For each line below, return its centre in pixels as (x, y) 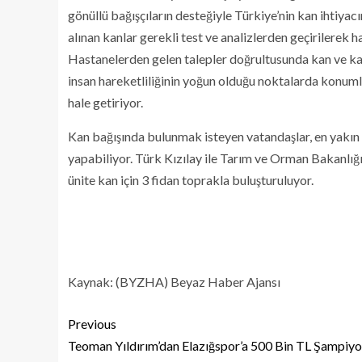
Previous (92, 323)
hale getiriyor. (105, 102)
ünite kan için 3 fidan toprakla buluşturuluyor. (191, 179)
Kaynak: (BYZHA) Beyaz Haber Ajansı (174, 281)
